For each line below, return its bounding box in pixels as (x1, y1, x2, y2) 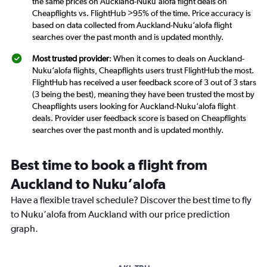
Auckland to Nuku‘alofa (11, 175, 166, 193)
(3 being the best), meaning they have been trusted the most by (32, 89, 254, 100)
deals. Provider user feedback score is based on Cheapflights (32, 113, 246, 123)
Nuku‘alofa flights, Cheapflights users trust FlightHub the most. (32, 66, 254, 76)
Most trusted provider (32, 54, 109, 64)
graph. (11, 223, 38, 235)
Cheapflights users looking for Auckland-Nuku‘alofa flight (32, 101, 235, 111)
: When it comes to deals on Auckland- (109, 54, 244, 64)
